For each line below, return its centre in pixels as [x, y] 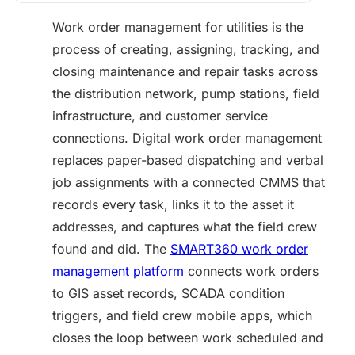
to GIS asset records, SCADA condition [168, 293]
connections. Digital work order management [187, 138]
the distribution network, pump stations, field [186, 94]
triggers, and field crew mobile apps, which [182, 315]
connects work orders [251, 271]
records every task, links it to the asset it [173, 204]
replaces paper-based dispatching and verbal [188, 160]
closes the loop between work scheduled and [188, 338]
